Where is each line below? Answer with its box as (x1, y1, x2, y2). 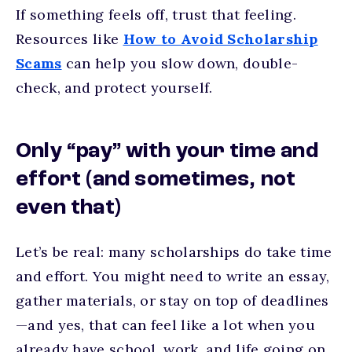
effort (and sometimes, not (16, 169, 296, 191)
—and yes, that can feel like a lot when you (16, 316, 315, 334)
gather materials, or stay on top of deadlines (16, 291, 329, 310)
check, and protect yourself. (16, 79, 213, 97)
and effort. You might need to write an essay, (16, 267, 330, 285)
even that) (16, 197, 121, 219)
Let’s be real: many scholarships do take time (16, 243, 332, 261)
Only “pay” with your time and (16, 141, 318, 163)
